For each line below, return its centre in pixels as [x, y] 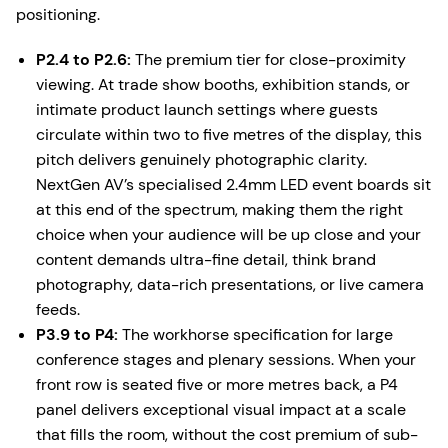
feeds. [58, 309]
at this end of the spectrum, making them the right [219, 209]
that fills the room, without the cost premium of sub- [227, 434]
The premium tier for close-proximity [268, 59]
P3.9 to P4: [77, 334]
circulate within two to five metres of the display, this [229, 134]
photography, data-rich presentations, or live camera [230, 284]
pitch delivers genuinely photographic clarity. [201, 159]
